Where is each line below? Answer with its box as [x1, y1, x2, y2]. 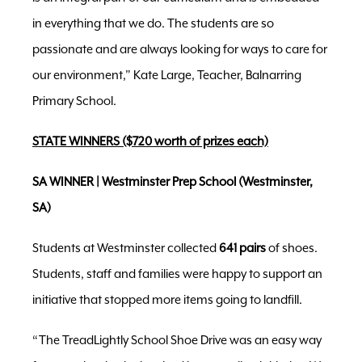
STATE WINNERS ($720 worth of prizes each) [32, 134, 268, 149]
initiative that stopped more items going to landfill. [32, 293, 302, 307]
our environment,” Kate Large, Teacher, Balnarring [32, 68, 301, 82]
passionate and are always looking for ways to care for [32, 42, 327, 57]
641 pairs [219, 241, 266, 255]
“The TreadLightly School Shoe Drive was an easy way [32, 333, 322, 347]
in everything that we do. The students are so [32, 16, 274, 31]
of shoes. [266, 241, 318, 255]
